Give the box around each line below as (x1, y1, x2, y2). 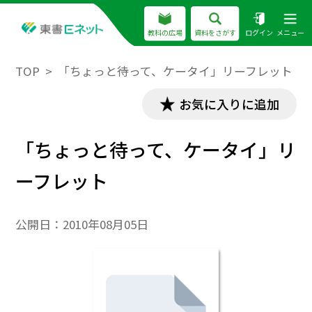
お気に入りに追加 (178, 94, 279, 113)
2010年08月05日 (63, 216, 149, 233)
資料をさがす (194, 27, 236, 38)
